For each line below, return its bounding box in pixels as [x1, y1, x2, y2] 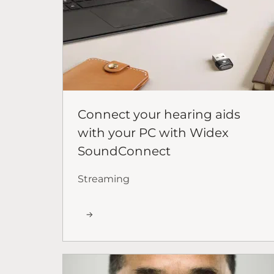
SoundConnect [78, 143, 171, 158]
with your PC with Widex [78, 125, 229, 140]
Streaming [78, 172, 130, 185]
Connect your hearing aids [78, 106, 240, 122]
